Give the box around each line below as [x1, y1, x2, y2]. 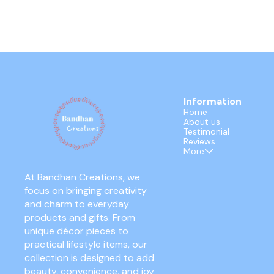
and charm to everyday [24, 198, 131, 211]
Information [183, 95, 242, 108]
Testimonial [183, 126, 229, 138]
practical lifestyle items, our [24, 238, 150, 251]
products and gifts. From [24, 211, 138, 224]
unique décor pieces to [24, 224, 131, 238]
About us [183, 116, 220, 128]
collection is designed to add [24, 251, 157, 265]
